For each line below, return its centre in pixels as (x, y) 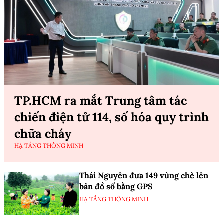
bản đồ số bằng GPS (116, 187)
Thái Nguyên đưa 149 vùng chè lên (144, 176)
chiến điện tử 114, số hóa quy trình (112, 117)
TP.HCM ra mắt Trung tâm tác (101, 101)
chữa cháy (43, 134)
